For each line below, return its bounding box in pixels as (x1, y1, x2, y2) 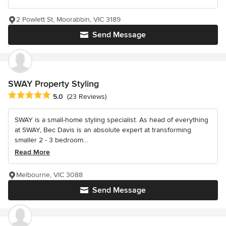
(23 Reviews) (67, 92, 106, 101)
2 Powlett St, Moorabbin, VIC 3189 (16, 15, 121, 24)
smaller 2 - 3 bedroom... (15, 136, 88, 145)
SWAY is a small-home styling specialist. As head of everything (15, 116, 208, 125)
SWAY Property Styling (8, 78, 99, 90)
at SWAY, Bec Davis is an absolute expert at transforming (15, 126, 191, 135)
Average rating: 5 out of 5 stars (8, 90, 116, 101)
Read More (15, 148, 50, 157)
